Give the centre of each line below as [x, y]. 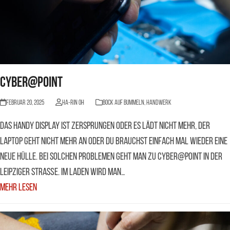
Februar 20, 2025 [25, 103]
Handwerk [159, 103]
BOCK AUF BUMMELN [123, 103]
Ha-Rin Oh [73, 103]
